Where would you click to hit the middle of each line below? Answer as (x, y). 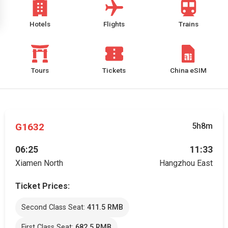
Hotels (40, 24)
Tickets (114, 70)
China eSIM (188, 70)
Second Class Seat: (54, 207)
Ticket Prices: (42, 186)
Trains (188, 24)
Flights (114, 24)
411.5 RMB (105, 207)
